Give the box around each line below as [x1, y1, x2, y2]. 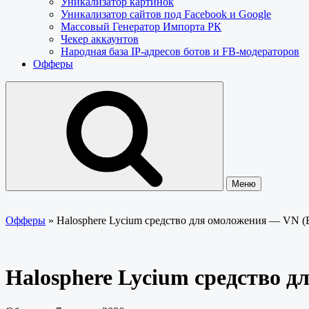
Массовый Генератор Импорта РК [61, 21, 221, 32]
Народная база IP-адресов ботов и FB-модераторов [61, 46, 299, 57]
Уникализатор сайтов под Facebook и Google [61, 8, 271, 20]
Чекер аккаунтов [61, 33, 139, 45]
